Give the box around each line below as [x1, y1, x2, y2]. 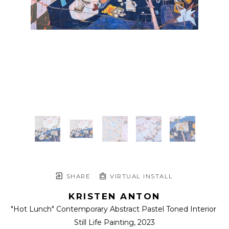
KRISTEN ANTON [68, 191, 161, 202]
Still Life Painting [74, 218, 134, 227]
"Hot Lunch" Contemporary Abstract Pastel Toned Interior [11, 204, 216, 214]
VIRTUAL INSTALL [107, 173, 173, 180]
